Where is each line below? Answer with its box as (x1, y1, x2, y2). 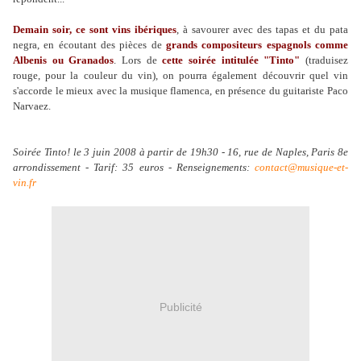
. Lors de (114, 54, 163, 66)
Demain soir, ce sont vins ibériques (13, 23, 176, 35)
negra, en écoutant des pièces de (13, 39, 166, 51)
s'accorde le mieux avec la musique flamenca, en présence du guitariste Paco (13, 85, 348, 97)
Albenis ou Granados (13, 54, 114, 66)
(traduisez (300, 54, 349, 66)
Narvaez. (13, 100, 51, 112)
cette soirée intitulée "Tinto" (162, 54, 301, 66)
